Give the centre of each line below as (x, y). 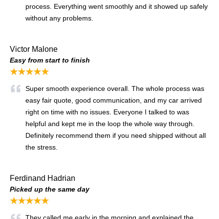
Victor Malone (34, 49)
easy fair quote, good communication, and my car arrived (114, 100)
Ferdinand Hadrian (43, 178)
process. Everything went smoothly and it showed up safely (117, 6)
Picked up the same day (50, 189)
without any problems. (60, 18)
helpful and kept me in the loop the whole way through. (110, 123)
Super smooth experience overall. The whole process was (115, 88)
